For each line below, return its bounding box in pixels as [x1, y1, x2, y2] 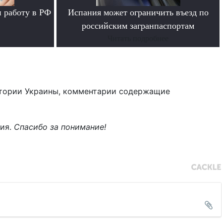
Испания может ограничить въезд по [67, 7, 209, 17]
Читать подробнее [108, 34, 168, 43]
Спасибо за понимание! [14, 121, 106, 132]
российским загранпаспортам [82, 20, 194, 31]
